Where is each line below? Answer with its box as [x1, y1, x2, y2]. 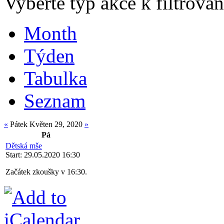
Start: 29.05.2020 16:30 [5, 150, 80, 159]
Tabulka [24, 67, 87, 89]
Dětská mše [5, 141, 42, 150]
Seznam [24, 89, 85, 111]
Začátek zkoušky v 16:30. [5, 167, 87, 176]
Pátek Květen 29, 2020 [8, 119, 84, 128]
